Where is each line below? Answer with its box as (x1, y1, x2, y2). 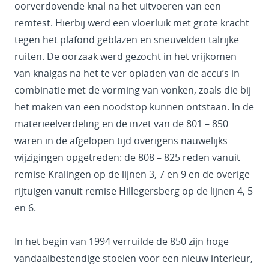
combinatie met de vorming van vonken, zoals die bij (14, 83, 251, 97)
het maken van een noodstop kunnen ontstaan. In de (14, 100, 254, 114)
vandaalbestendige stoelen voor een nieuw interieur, (14, 252, 253, 265)
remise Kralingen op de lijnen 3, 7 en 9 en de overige (14, 168, 250, 181)
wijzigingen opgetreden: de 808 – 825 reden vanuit (14, 151, 240, 165)
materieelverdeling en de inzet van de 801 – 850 (14, 117, 228, 131)
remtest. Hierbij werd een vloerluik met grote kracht (14, 16, 249, 30)
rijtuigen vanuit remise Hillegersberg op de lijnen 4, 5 (14, 184, 253, 198)
